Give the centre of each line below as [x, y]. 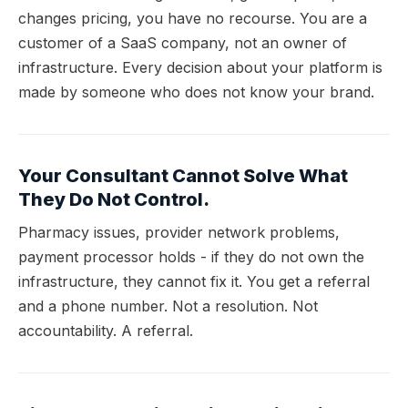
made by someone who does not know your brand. [196, 92]
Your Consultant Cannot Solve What [183, 175]
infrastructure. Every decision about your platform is [200, 67]
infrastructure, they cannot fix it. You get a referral [194, 281]
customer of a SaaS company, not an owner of [183, 42]
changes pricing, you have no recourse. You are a [193, 18]
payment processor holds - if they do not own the [191, 256]
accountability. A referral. [106, 330]
